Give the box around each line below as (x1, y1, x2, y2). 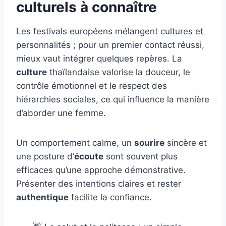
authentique (16, 192, 69, 203)
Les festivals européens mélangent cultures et (16, 26, 203, 37)
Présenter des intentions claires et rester (16, 179, 181, 189)
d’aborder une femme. (16, 108, 106, 119)
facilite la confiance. (69, 192, 152, 203)
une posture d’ (16, 151, 74, 162)
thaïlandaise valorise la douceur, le (47, 67, 190, 78)
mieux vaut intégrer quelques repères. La (16, 53, 182, 64)
